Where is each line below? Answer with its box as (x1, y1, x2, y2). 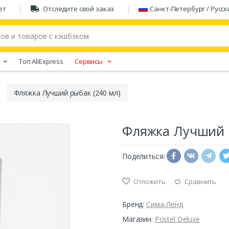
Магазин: (122, 214, 155, 224)
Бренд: (122, 199, 146, 210)
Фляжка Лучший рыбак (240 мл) (13, 88, 121, 98)
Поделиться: (122, 151, 165, 161)
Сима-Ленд (146, 199, 183, 210)
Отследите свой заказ (43, 4, 114, 13)
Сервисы (75, 56, 103, 66)
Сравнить (183, 177, 217, 187)
